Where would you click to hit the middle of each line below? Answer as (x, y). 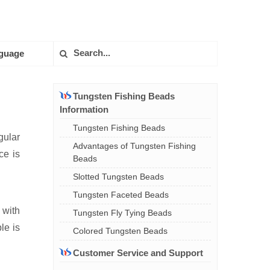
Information (84, 109)
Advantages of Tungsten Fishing (134, 146)
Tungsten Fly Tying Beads (122, 213)
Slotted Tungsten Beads (118, 177)
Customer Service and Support (138, 253)
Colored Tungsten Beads (120, 231)
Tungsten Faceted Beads (121, 195)
